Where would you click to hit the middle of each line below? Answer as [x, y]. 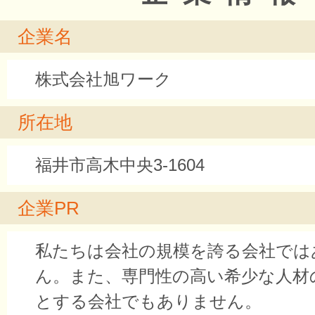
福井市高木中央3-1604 [120, 165]
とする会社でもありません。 [148, 301]
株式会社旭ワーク [103, 79]
